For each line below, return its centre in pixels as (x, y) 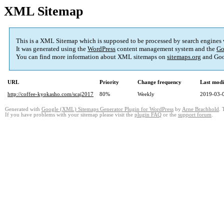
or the (170, 115)
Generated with (23, 109)
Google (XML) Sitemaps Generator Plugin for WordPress (107, 109)
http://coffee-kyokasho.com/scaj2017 (50, 94)
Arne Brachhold (200, 109)
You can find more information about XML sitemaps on (91, 57)
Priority (109, 82)
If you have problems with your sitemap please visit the (70, 115)
